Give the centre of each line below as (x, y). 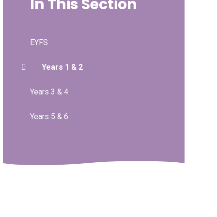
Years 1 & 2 (62, 67)
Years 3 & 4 (49, 92)
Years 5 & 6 (49, 116)
